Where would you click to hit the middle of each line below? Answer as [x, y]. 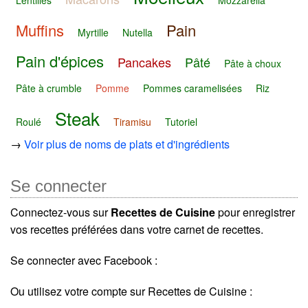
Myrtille [93, 32]
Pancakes [144, 62]
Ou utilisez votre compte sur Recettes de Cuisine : [131, 291]
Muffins [40, 30]
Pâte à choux [253, 64]
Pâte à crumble [49, 88]
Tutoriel [181, 121]
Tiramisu [132, 121]
